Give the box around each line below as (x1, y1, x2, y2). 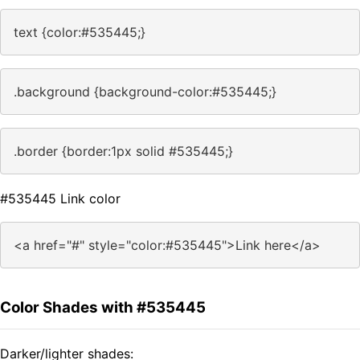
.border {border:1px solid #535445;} (14, 143, 233, 160)
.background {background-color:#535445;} (14, 84, 276, 100)
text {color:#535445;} (14, 24, 145, 41)
